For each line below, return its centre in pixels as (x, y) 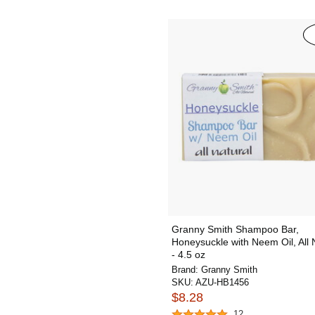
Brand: (186, 270)
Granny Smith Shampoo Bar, (235, 229)
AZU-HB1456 (222, 282)
